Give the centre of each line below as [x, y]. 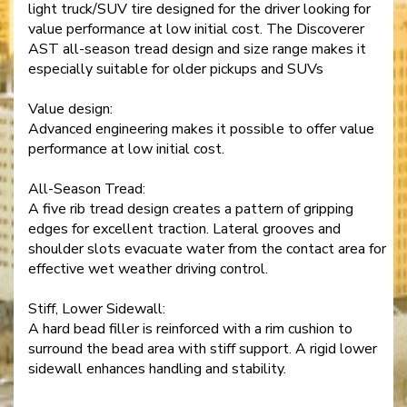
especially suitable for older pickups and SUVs [176, 69]
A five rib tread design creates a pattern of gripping [191, 209]
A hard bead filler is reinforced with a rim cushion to [190, 329]
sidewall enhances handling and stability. [157, 369]
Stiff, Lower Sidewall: [97, 309]
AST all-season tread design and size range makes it [197, 50]
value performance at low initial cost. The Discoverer [196, 30]
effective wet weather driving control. [148, 269]
